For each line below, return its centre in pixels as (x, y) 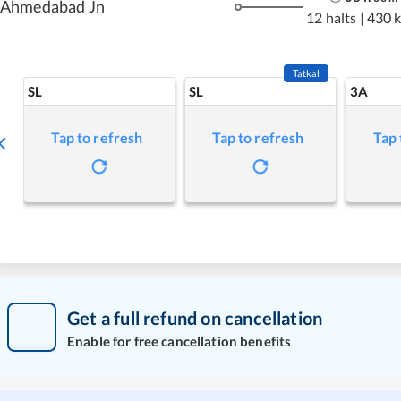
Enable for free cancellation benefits (179, 341)
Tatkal (306, 73)
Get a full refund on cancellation (195, 317)
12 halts (332, 17)
